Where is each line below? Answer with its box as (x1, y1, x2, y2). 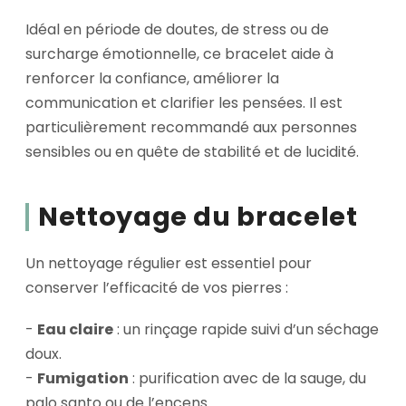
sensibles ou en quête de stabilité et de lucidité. (25, 141, 359, 163)
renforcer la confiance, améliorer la (25, 68, 279, 90)
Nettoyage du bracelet (38, 198, 358, 236)
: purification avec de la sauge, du (129, 368, 366, 390)
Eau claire (37, 319, 113, 341)
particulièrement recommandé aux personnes (25, 117, 357, 139)
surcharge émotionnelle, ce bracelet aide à (25, 43, 333, 65)
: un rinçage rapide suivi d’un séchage (113, 319, 379, 341)
